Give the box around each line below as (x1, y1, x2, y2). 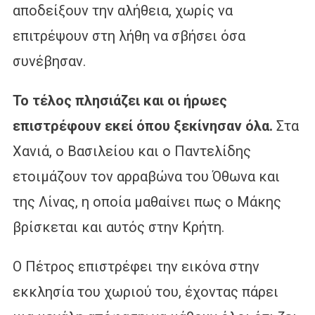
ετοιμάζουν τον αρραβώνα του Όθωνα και (12, 167, 280, 185)
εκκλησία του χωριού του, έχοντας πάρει (12, 283, 278, 300)
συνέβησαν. (12, 52, 86, 70)
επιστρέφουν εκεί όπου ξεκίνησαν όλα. (12, 117, 276, 134)
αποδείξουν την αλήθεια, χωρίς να (12, 1, 233, 19)
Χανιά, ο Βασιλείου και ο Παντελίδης (12, 142, 251, 160)
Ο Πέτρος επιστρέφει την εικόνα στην (12, 257, 259, 275)
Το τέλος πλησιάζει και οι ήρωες (12, 91, 227, 109)
